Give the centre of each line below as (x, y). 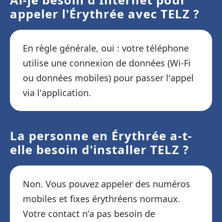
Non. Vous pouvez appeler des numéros (107, 184)
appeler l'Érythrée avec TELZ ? (105, 14)
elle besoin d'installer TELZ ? (99, 149)
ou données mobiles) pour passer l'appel (108, 78)
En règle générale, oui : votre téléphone (106, 48)
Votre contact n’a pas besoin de (89, 214)
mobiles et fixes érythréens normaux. (102, 199)
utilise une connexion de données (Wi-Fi (107, 63)
